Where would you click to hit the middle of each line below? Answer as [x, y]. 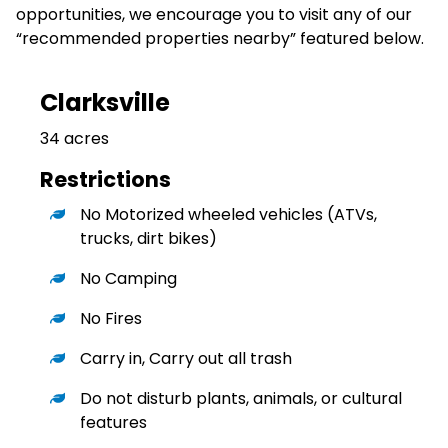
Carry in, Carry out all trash [186, 359]
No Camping [128, 279]
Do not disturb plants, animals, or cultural [241, 399]
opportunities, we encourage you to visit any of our [214, 14]
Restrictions [105, 179]
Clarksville [105, 102]
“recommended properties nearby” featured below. [220, 38]
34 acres [74, 138]
